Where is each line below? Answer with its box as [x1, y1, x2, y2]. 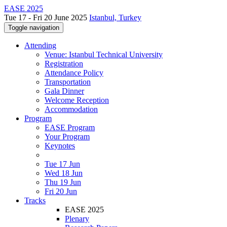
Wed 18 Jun [45, 169, 83, 177]
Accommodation [45, 105, 98, 113]
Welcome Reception [45, 96, 109, 104]
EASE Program [45, 123, 95, 132]
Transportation [45, 78, 91, 86]
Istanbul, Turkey [89, 13, 141, 22]
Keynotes [45, 141, 75, 150]
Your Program [45, 132, 90, 141]
